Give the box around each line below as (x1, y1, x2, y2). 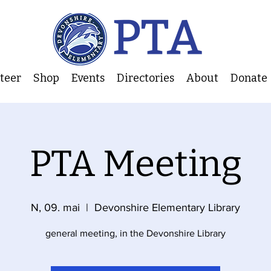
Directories (117, 71, 174, 85)
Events (71, 71, 105, 85)
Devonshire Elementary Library (94, 201, 240, 214)
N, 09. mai (31, 201, 80, 214)
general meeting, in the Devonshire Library (45, 228, 226, 238)
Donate (230, 71, 267, 85)
